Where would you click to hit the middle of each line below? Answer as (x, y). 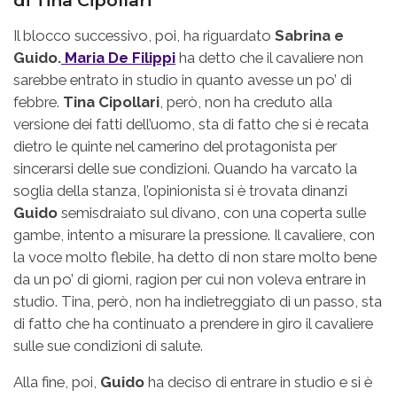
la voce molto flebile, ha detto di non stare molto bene (195, 257)
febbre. (36, 102)
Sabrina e (309, 36)
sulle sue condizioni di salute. (108, 346)
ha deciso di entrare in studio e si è (258, 382)
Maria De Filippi (118, 58)
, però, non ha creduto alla (246, 102)
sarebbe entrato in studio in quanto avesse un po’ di (183, 80)
